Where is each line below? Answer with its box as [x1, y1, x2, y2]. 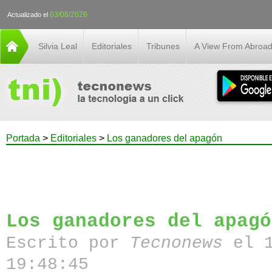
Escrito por [6, 234, 131, 253]
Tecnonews [130, 234, 234, 253]
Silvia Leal [38, 41, 77, 51]
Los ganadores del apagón [107, 133, 222, 143]
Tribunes [146, 41, 180, 51]
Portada [6, 133, 40, 143]
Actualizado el [7, 11, 50, 18]
